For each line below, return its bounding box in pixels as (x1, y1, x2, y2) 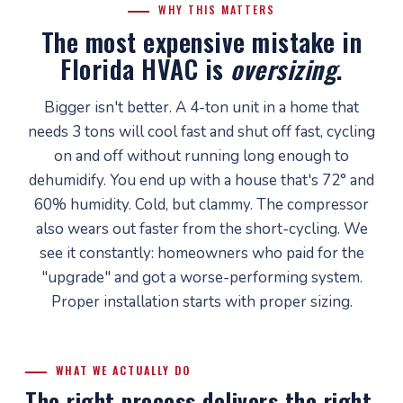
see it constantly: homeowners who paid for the (39, 243, 364, 264)
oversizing (230, 50, 337, 87)
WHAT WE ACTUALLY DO (56, 363, 191, 378)
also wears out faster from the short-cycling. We (35, 219, 368, 239)
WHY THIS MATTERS (158, 2, 275, 17)
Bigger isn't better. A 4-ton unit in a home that (44, 97, 359, 118)
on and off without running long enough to (54, 146, 349, 166)
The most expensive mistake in (40, 23, 363, 60)
